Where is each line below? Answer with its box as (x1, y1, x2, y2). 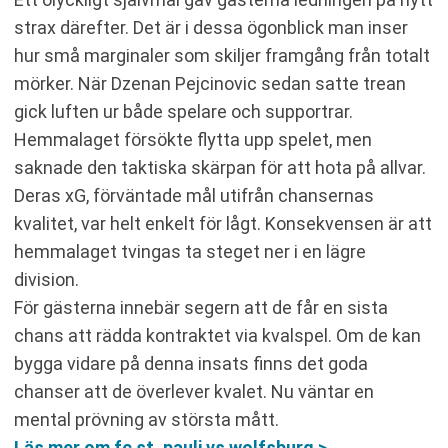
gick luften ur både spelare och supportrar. (14, 101, 353, 122)
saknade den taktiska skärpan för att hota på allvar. (14, 157, 426, 178)
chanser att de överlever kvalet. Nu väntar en (14, 381, 374, 402)
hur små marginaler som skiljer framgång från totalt (14, 45, 430, 66)
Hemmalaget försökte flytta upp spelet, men (14, 129, 372, 150)
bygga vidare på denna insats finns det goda (14, 353, 368, 374)
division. (14, 269, 79, 290)
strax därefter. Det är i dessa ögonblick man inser (14, 17, 408, 38)
